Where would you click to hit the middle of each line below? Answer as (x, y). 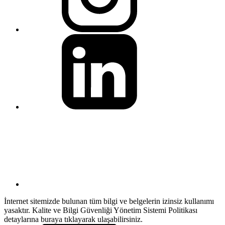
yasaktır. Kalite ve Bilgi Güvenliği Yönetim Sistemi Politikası (101, 210)
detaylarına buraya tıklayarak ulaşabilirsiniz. (73, 219)
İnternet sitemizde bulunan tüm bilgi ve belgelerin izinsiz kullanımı (109, 201)
